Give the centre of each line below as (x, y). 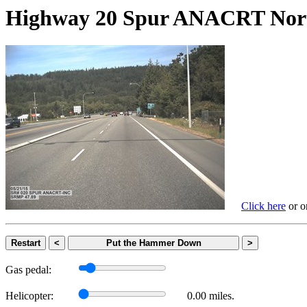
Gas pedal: (28, 270)
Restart (26, 243)
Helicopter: (29, 296)
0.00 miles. (211, 296)
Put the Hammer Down (153, 243)
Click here (263, 206)
